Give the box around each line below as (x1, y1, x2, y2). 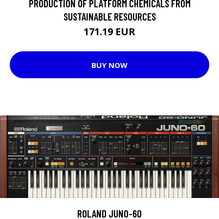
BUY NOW (91, 60, 128, 70)
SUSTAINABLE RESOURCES (63, 10, 156, 23)
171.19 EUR (84, 25, 135, 39)
